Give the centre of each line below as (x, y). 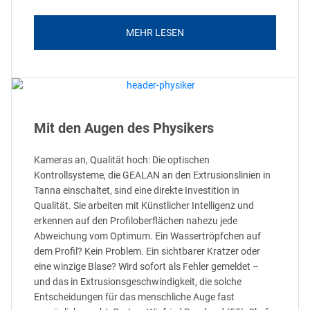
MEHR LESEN (155, 32)
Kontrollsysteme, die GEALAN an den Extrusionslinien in (152, 175)
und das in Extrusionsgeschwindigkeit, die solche (138, 281)
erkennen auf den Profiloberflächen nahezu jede (136, 220)
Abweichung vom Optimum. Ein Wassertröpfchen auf (147, 236)
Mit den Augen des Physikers (124, 128)
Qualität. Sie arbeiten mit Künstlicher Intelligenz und (144, 205)
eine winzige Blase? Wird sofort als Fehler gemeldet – (146, 266)
